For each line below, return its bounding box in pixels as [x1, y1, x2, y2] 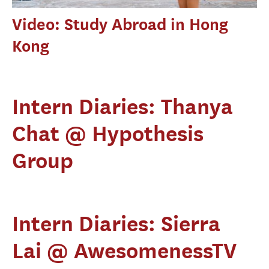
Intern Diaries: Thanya [12, 93, 233, 119]
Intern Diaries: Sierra [12, 210, 220, 236]
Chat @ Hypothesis [12, 120, 204, 146]
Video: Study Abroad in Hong [12, 14, 228, 34]
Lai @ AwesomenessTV [12, 237, 237, 263]
